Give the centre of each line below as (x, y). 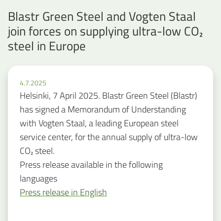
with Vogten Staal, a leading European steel (99, 123)
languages (38, 179)
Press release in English (63, 192)
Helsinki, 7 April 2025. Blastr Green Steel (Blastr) (109, 96)
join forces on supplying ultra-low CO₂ (105, 31)
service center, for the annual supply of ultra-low (109, 137)
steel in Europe (47, 46)
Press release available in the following (91, 165)
